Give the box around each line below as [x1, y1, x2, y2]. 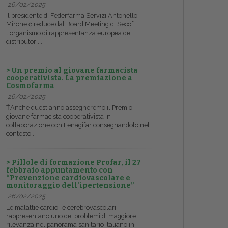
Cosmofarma [6, 81, 54, 91]
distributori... [6, 38, 42, 46]
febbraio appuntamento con [6, 166, 113, 175]
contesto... [6, 130, 36, 138]
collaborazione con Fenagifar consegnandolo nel [6, 121, 150, 129]
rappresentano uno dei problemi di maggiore [6, 212, 136, 220]
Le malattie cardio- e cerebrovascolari [6, 204, 116, 212]
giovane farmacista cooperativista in [6, 112, 111, 121]
